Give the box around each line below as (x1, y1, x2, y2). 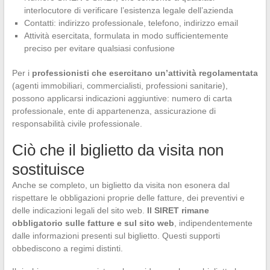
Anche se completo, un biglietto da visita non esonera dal (11, 180, 230, 190)
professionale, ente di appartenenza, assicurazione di (11, 106, 216, 116)
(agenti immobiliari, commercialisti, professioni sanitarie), (11, 81, 228, 91)
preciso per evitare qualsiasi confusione (24, 43, 175, 54)
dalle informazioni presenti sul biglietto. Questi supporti (11, 231, 220, 241)
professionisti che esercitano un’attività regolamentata (31, 68, 258, 78)
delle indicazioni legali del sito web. (11, 206, 147, 216)
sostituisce (11, 160, 84, 179)
